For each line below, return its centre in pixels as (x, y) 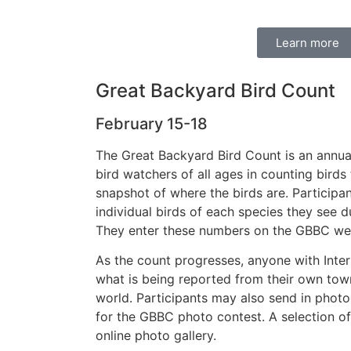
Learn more (307, 42)
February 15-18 (152, 123)
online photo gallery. (156, 336)
